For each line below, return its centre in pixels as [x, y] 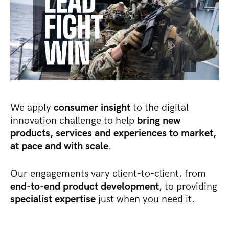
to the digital [159, 108]
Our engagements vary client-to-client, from [108, 174]
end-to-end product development [85, 186]
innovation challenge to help [72, 120]
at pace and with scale [59, 146]
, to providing [188, 186]
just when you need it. [145, 199]
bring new [157, 120]
